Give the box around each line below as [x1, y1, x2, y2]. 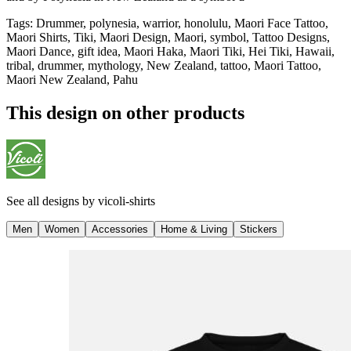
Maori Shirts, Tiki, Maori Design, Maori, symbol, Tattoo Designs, [6, 30, 330, 44]
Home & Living [161, 223, 227, 235]
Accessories [92, 223, 148, 235]
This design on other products [6, 102, 244, 123]
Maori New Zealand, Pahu [6, 72, 138, 86]
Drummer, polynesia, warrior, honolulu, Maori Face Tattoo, [36, 16, 328, 30]
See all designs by [6, 194, 98, 208]
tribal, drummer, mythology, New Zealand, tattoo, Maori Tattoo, [6, 58, 321, 72]
